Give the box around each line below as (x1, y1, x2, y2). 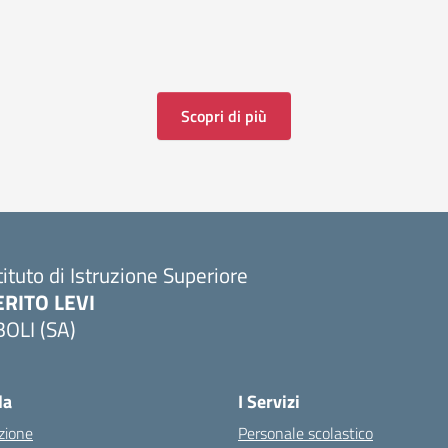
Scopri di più (181, 104, 267, 128)
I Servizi (238, 388, 300, 415)
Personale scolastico (238, 421, 373, 445)
